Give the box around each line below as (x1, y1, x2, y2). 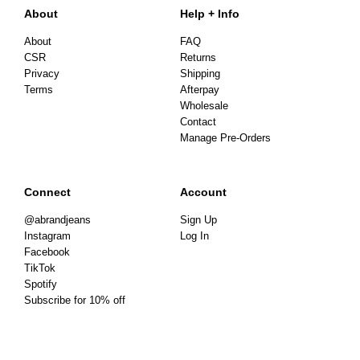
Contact (180, 116, 216, 128)
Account (180, 185, 227, 198)
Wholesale (180, 100, 228, 112)
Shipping (180, 67, 220, 80)
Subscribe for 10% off (24, 294, 125, 306)
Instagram (24, 230, 71, 242)
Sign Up (180, 214, 217, 226)
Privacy (24, 67, 59, 80)
